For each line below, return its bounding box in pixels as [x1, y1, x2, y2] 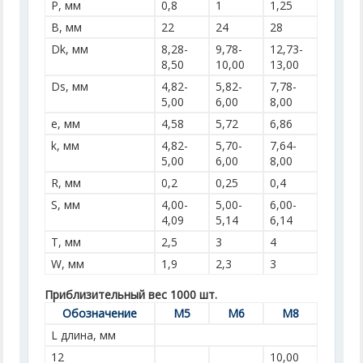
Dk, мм [51, 41, 89, 57]
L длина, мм [51, 327, 117, 343]
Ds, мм [51, 79, 89, 94]
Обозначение [62, 305, 138, 321]
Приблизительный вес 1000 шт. [45, 287, 218, 302]
